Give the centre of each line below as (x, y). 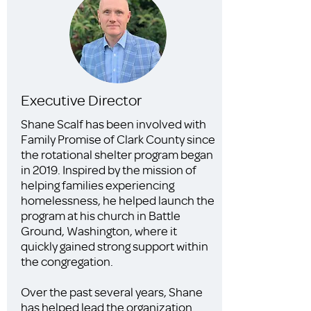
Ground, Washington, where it (99, 230)
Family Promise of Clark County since (118, 139)
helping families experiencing (98, 185)
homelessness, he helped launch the (118, 200)
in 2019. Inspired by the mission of (109, 169)
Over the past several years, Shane (112, 292)
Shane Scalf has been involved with (114, 124)
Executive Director (81, 100)
